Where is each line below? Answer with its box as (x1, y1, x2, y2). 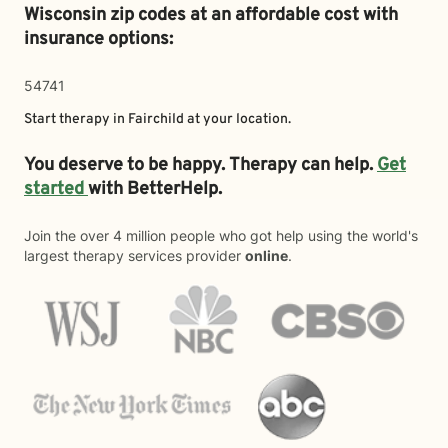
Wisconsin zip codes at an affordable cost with (24, 4, 398, 27)
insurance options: (24, 28, 173, 51)
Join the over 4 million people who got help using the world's (24, 227, 418, 244)
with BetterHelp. (88, 178, 226, 201)
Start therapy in (24, 111, 128, 128)
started (24, 178, 88, 201)
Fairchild (128, 111, 184, 128)
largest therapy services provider (24, 247, 245, 264)
